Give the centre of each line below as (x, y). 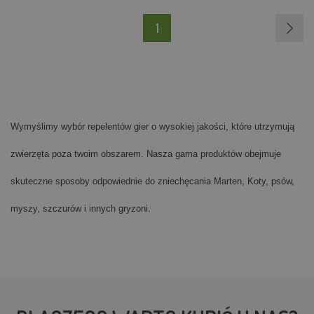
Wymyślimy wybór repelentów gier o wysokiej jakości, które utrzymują (152, 126)
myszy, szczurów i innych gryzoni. (81, 208)
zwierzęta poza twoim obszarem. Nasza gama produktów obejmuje (146, 153)
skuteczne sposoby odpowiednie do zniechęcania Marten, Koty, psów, (152, 181)
